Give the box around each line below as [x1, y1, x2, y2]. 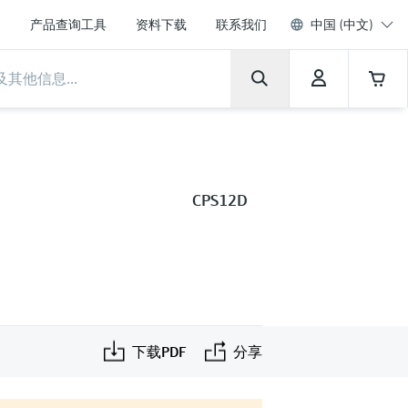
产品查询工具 [30, 16, 107, 33]
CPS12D [191, 189, 248, 210]
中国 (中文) [311, 16, 373, 33]
